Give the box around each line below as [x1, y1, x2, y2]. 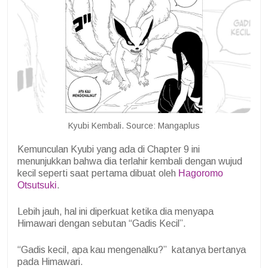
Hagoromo [178, 167, 223, 178]
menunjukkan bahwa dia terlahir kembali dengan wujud [17, 156, 242, 166]
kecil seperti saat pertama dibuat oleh [17, 167, 178, 178]
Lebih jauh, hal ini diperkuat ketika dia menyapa [17, 206, 214, 217]
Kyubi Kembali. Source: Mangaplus [68, 120, 200, 130]
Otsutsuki [17, 179, 57, 190]
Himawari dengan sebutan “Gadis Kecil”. [17, 218, 186, 229]
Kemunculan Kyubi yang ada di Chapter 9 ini [17, 144, 200, 154]
